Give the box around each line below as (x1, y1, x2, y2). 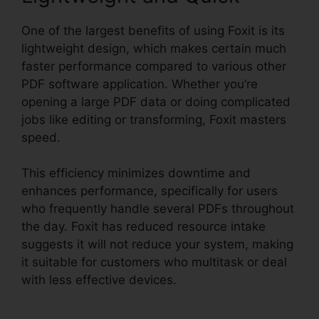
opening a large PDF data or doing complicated (21, 94, 291, 109)
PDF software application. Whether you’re (21, 76, 258, 91)
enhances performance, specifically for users (21, 184, 278, 199)
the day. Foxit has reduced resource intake (21, 219, 266, 234)
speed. (21, 130, 61, 145)
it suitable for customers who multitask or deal (21, 255, 287, 270)
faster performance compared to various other (21, 58, 286, 73)
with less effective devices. (21, 273, 177, 288)
